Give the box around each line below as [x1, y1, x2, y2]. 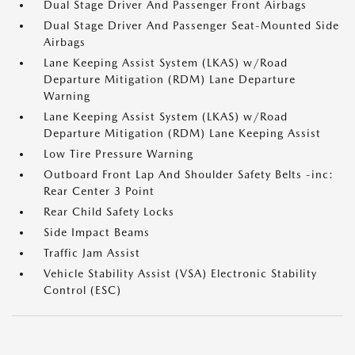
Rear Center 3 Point [44, 185, 155, 198]
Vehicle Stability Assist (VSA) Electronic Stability [44, 267, 317, 281]
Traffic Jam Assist [44, 246, 140, 260]
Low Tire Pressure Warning [44, 147, 193, 161]
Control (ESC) [44, 284, 121, 297]
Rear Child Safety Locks [44, 205, 174, 219]
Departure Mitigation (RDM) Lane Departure [44, 73, 296, 86]
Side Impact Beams [44, 226, 150, 239]
